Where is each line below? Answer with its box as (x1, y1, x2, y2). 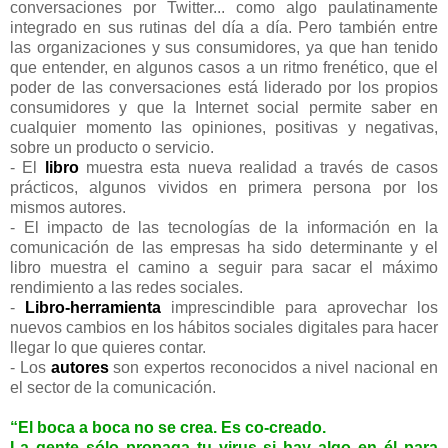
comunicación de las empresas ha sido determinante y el (10, 238, 438, 256)
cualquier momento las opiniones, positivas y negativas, (10, 118, 438, 136)
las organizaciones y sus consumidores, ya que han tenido (10, 38, 438, 56)
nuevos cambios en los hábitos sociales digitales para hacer (10, 318, 438, 336)
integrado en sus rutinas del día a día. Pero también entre (10, 18, 438, 36)
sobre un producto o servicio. (10, 138, 214, 156)
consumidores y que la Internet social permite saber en (10, 98, 438, 116)
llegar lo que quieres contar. (10, 338, 206, 356)
